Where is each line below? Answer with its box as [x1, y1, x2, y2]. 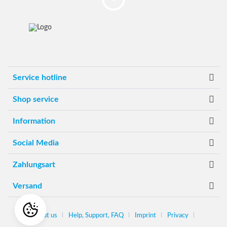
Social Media [13, 138, 59, 147]
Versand [13, 181, 42, 190]
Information [13, 117, 55, 125]
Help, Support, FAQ [68, 212, 124, 219]
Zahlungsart [13, 160, 55, 169]
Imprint [134, 212, 156, 219]
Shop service [13, 95, 59, 103]
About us [31, 212, 57, 219]
